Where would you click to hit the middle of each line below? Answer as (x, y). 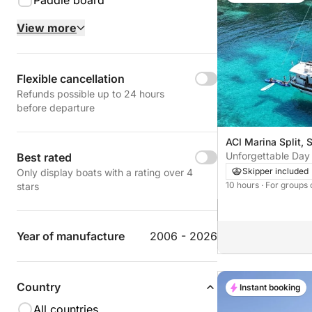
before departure (56, 108)
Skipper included (275, 171)
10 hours (243, 185)
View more (47, 28)
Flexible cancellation (71, 79)
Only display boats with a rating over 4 (105, 172)
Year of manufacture (71, 236)
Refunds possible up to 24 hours (91, 94)
